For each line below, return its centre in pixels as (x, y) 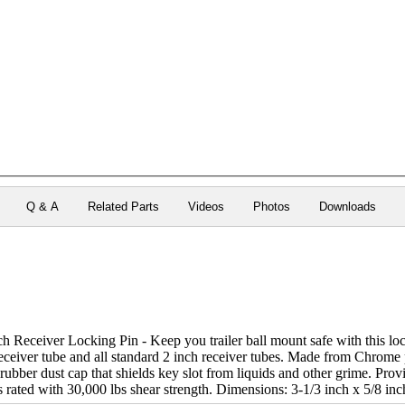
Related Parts (123, 206)
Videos (206, 206)
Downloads (347, 206)
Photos (271, 206)
